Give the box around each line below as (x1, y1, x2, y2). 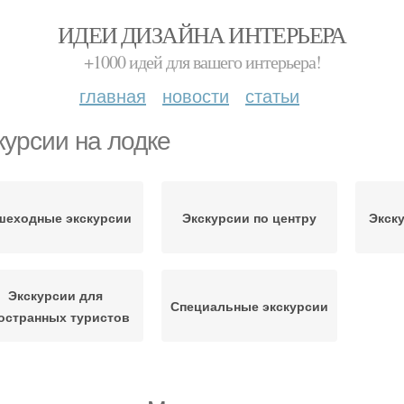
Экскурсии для (8, 286, 103, 304)
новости (162, 82, 229, 108)
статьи (245, 82, 299, 108)
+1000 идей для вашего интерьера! (83, 50, 321, 74)
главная (79, 82, 146, 108)
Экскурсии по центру (182, 208, 317, 226)
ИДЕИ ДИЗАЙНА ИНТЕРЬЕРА (58, 19, 346, 50)
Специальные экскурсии (170, 297, 328, 315)
